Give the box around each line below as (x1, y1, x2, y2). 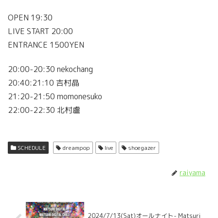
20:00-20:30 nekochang (8, 64, 93, 75)
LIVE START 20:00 (8, 25, 73, 36)
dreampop (61, 144, 90, 152)
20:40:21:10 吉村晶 (8, 77, 79, 89)
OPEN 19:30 (8, 12, 53, 23)
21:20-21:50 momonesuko (8, 91, 102, 102)
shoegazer (127, 144, 156, 152)
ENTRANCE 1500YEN (8, 39, 84, 50)
